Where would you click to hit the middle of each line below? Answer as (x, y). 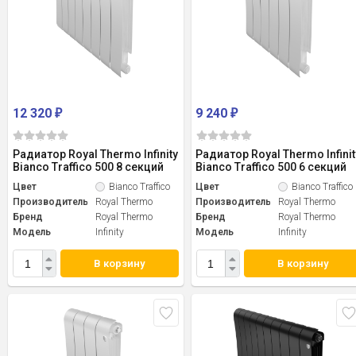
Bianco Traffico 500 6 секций (271, 167)
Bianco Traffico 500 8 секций (88, 167)
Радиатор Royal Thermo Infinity (95, 155)
